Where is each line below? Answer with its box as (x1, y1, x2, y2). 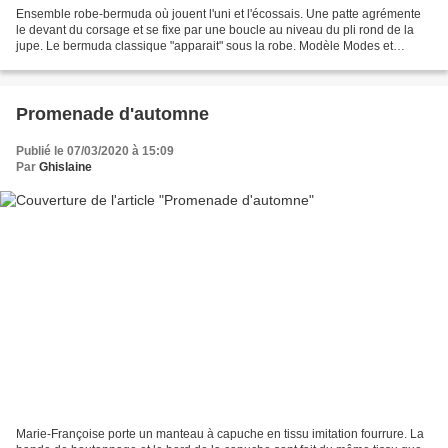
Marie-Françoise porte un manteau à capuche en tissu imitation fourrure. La (16, 427, 424, 442)
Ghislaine (39, 159, 92, 174)
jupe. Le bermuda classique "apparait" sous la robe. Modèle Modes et (16, 38, 393, 53)
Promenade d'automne (16, 103, 209, 124)
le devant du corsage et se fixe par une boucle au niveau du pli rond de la (16, 22, 414, 37)
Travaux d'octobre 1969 (16, 54, 144, 69)
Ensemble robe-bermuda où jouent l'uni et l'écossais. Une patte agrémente (16, 6, 421, 21)
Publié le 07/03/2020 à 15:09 (16, 143, 174, 158)
